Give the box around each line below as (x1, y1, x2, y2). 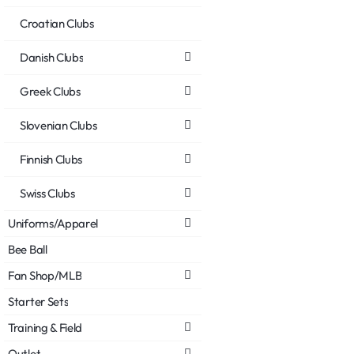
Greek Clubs (20, 83, 81, 99)
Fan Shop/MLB (8, 267, 82, 283)
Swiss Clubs (20, 185, 75, 201)
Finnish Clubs (20, 151, 83, 167)
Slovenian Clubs (20, 117, 97, 133)
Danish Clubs (20, 49, 84, 65)
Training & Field (8, 319, 83, 335)
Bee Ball (8, 241, 47, 257)
